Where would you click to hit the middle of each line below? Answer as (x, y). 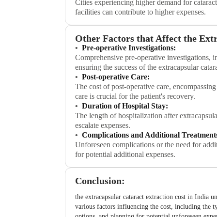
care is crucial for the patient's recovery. (135, 96)
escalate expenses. (103, 125)
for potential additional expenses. (125, 155)
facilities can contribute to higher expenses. (141, 12)
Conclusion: (100, 181)
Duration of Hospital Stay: (125, 106)
